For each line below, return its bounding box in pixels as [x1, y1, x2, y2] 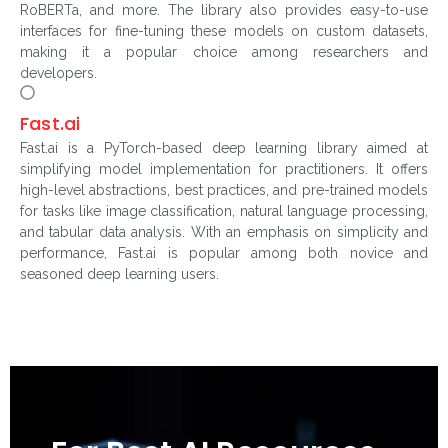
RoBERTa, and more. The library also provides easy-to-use [20, 2, 428, 19]
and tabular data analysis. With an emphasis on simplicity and [20, 224, 428, 241]
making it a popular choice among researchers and [20, 44, 428, 61]
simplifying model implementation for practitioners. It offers [20, 161, 428, 178]
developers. [20, 65, 97, 82]
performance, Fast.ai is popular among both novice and [20, 245, 428, 262]
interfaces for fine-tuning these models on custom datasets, [20, 23, 428, 40]
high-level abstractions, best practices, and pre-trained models [20, 182, 428, 199]
